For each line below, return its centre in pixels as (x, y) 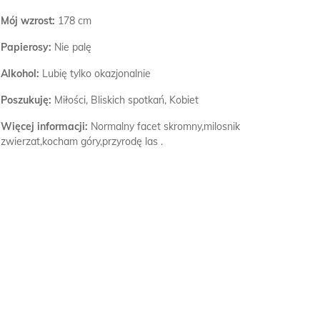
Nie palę (73, 47)
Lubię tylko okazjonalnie (96, 74)
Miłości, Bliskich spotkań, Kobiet (126, 100)
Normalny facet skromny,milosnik (165, 126)
